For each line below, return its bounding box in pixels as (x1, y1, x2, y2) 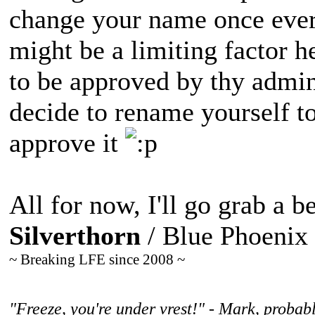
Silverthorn (9, 220, 141, 250)
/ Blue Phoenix (141, 220, 308, 250)
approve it (9, 127, 125, 157)
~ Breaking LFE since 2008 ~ (9, 250, 185, 268)
